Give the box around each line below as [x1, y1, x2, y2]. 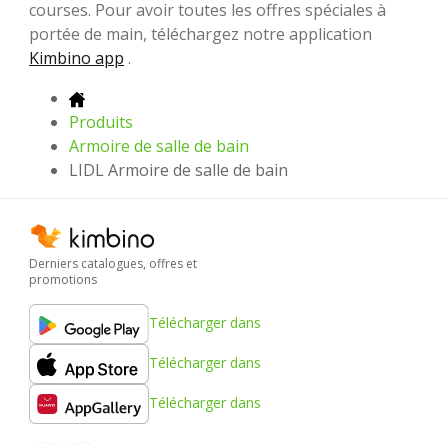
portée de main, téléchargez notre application [29, 23, 372, 46]
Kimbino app [29, 47, 124, 70]
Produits [69, 111, 133, 134]
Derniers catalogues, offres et [29, 254, 197, 272]
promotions [29, 270, 97, 288]
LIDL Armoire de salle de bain [69, 159, 288, 182]
